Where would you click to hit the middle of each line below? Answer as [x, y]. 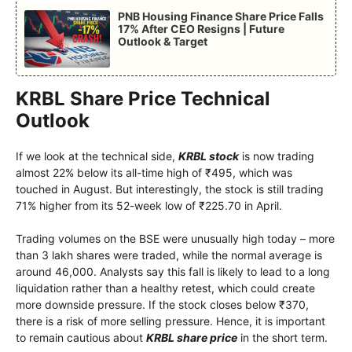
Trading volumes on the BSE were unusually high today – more [175, 238]
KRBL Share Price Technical [143, 99]
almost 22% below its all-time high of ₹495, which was [154, 172]
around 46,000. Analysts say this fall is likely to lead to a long [173, 271]
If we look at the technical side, [97, 156]
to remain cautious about [81, 337]
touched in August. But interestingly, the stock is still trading [170, 189]
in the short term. [282, 337]
